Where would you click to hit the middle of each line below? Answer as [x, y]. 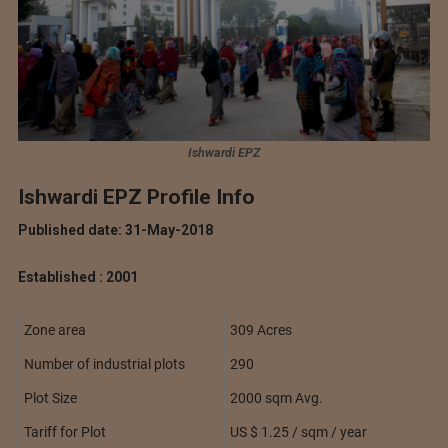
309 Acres [260, 329]
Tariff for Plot [64, 431]
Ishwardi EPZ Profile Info [136, 196]
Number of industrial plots [104, 363]
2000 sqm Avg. [276, 397]
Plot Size [50, 397]
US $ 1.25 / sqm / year [298, 431]
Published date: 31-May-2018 [115, 230]
